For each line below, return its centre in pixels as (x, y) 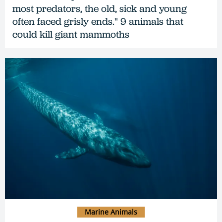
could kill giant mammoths (71, 34)
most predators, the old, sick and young (100, 8)
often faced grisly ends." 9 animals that (98, 21)
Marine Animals (111, 212)
